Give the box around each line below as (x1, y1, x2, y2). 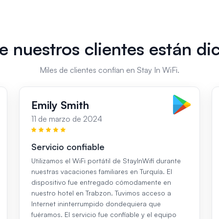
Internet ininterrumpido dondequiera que (31, 199, 161, 208)
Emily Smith (31, 98, 89, 112)
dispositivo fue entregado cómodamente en (31, 178, 171, 187)
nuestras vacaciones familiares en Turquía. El (31, 167, 172, 176)
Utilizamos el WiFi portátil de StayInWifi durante (31, 156, 181, 165)
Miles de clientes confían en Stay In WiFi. (40, 65, 179, 75)
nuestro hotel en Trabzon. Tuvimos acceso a (31, 189, 171, 197)
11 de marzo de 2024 (31, 114, 102, 124)
